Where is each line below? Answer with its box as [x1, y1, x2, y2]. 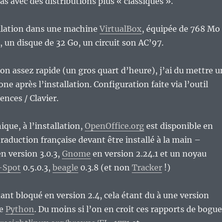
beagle [52, 163, 78, 173]
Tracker [131, 163, 162, 173]
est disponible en [144, 121, 213, 131]
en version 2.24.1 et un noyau [90, 149, 207, 159]
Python [5, 204, 34, 215]
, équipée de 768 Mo [141, 24, 220, 34]
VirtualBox [99, 24, 142, 34]
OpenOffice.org [84, 121, 144, 131]
